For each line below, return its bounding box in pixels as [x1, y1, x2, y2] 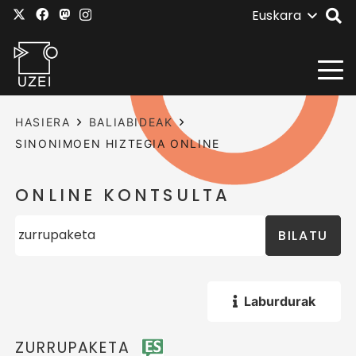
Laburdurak [243, 292, 315, 309]
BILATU [278, 226, 328, 245]
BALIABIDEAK [88, 115, 173, 129]
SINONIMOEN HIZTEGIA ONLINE [15, 137, 220, 150]
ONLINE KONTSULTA [15, 184, 231, 207]
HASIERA [15, 115, 71, 129]
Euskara [251, 6, 301, 25]
